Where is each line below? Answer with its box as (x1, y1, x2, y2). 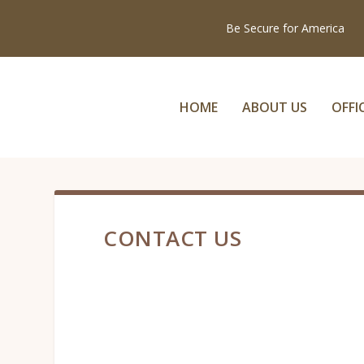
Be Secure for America (225, 20, 344, 36)
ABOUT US (242, 98, 307, 116)
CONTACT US (103, 223, 242, 253)
